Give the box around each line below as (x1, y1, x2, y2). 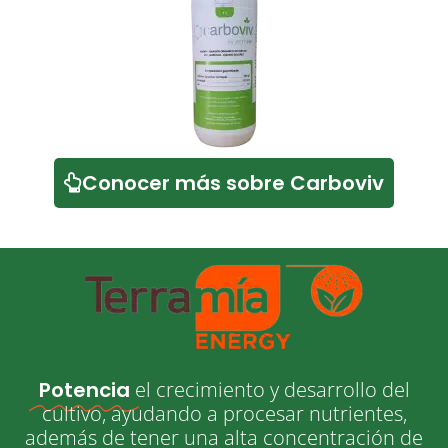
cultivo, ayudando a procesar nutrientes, (41, 400, 407, 427)
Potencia (38, 376, 130, 404)
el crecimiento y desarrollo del (134, 376, 410, 403)
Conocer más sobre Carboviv (82, 169, 384, 197)
